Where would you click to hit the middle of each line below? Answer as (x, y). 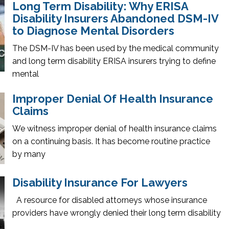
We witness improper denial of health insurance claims (114, 129)
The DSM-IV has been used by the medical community (116, 48)
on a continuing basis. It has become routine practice (111, 141)
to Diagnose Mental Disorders (93, 31)
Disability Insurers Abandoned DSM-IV (115, 18)
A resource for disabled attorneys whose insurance (110, 200)
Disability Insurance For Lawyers (100, 182)
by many (29, 154)
